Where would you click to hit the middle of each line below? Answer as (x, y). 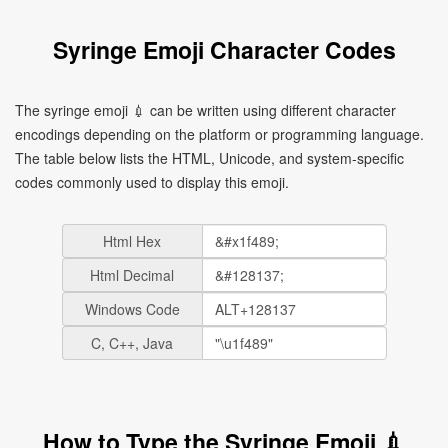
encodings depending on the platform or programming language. (219, 134)
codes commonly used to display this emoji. (152, 182)
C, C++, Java (132, 343)
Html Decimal (132, 275)
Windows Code (132, 309)
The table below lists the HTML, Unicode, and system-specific (209, 158)
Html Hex (132, 241)
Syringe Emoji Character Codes (224, 49)
